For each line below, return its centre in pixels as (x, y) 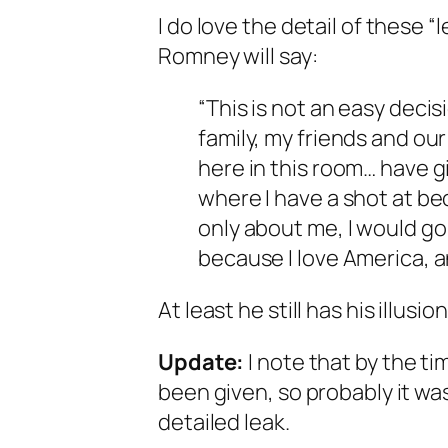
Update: (201, 362)
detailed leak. (224, 422)
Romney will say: (238, 56)
